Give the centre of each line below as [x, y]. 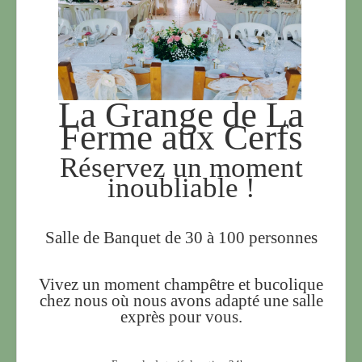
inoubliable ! [181, 188]
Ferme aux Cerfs [181, 138]
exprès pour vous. [181, 317]
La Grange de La [181, 115]
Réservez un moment [181, 168]
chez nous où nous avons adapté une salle [181, 301]
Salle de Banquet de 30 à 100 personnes [181, 238]
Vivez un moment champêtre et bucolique [181, 285]
